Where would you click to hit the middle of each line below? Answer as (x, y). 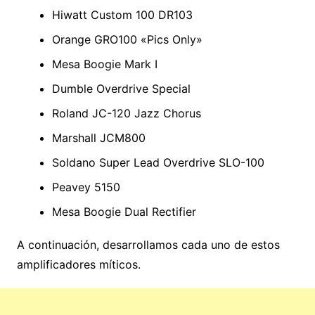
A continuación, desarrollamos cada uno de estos (148, 244)
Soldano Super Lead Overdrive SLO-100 (158, 162)
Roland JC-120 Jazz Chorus (126, 113)
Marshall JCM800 (98, 137)
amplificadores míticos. (78, 264)
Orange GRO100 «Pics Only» (127, 39)
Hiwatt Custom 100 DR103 (122, 14)
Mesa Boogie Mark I (104, 64)
